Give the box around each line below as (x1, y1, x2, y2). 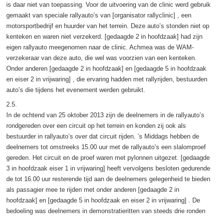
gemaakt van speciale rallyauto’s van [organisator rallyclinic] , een (6, 11, 191, 19)
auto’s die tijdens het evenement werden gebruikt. (6, 86, 145, 93)
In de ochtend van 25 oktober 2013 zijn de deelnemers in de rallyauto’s (6, 111, 204, 119)
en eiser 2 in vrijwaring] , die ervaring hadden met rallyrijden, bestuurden (6, 75, 207, 83)
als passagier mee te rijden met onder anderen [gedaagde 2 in (6, 186, 179, 193)
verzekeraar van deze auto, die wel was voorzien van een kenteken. (6, 54, 197, 62)
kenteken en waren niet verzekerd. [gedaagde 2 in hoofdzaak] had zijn (6, 32, 202, 40)
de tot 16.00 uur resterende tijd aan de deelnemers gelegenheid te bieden (6, 175, 210, 183)
